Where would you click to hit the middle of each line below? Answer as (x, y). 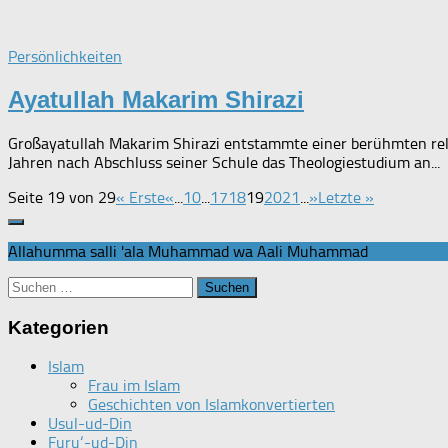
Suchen (32, 285)
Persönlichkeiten (65, 57)
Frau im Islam (134, 386)
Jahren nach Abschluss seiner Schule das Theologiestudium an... (224, 162)
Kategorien (58, 327)
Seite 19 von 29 (62, 197)
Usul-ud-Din (90, 424)
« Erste (140, 197)
